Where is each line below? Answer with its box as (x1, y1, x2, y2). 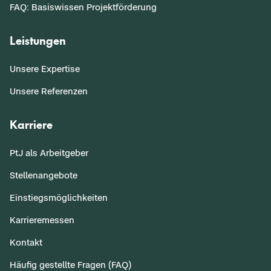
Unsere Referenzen (10, 85, 88, 96)
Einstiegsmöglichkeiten (10, 192, 108, 203)
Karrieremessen (10, 214, 74, 225)
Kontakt (10, 237, 42, 247)
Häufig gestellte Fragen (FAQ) (10, 259, 131, 270)
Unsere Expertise (10, 63, 80, 74)
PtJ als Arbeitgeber (10, 147, 88, 158)
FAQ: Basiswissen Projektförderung (10, 1, 157, 12)
